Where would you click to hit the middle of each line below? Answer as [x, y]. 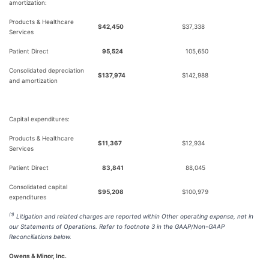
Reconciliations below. [40, 237]
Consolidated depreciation [47, 70]
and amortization [33, 80]
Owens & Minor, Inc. [38, 256]
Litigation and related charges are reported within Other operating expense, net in [134, 216]
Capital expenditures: [39, 119]
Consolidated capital [38, 187]
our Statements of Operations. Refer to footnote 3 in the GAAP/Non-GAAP [117, 226]
